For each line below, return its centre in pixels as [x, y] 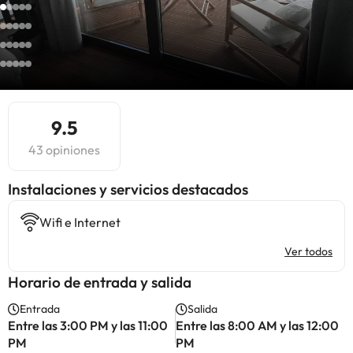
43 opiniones [64, 150]
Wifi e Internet [80, 222]
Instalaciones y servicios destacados [128, 189]
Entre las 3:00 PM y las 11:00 [88, 325]
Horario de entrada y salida [100, 282]
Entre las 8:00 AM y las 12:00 [257, 325]
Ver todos [308, 251]
